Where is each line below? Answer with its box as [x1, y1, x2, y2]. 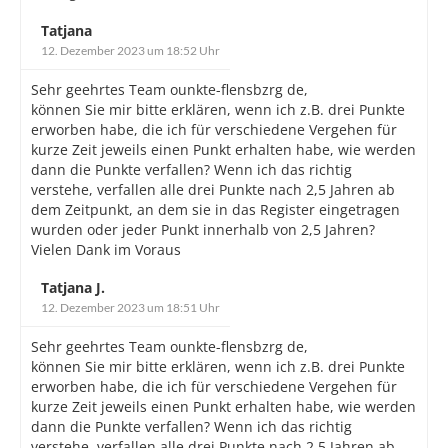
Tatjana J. [41, 277, 105, 297]
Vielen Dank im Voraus [31, 239, 181, 259]
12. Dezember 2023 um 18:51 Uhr [41, 299, 220, 315]
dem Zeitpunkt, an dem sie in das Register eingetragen [31, 199, 400, 219]
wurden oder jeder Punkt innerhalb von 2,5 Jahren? [31, 219, 375, 239]
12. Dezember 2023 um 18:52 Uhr [41, 42, 220, 58]
